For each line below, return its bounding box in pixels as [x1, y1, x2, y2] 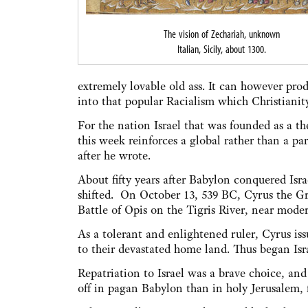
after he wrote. [78, 148, 151, 164]
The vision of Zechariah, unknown [164, 27, 280, 41]
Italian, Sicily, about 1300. [177, 42, 266, 56]
